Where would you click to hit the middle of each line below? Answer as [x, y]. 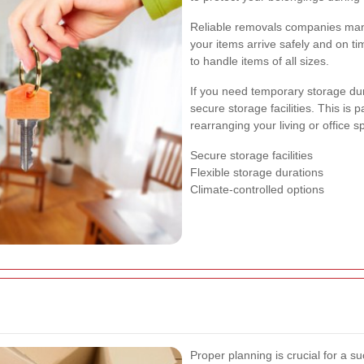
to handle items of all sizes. [260, 61]
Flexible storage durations [257, 172]
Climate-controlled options [257, 189]
